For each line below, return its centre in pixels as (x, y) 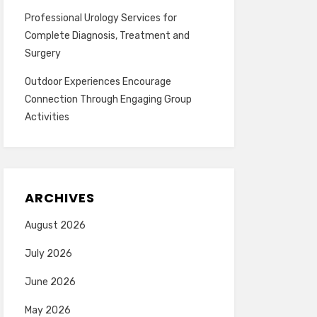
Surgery (42, 53)
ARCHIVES (59, 197)
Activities (47, 117)
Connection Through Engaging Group (108, 99)
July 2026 (48, 253)
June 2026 (50, 282)
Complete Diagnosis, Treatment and (107, 35)
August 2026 (55, 225)
